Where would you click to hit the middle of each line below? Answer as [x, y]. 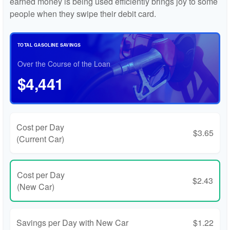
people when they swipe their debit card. [83, 13]
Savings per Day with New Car [72, 222]
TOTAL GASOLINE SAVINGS [49, 45]
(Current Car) [40, 139]
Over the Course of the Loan [64, 63]
